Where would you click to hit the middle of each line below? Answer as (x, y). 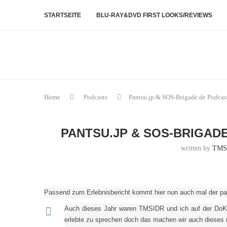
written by (197, 148)
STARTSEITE (63, 15)
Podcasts (96, 97)
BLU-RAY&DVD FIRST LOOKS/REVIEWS (154, 15)
